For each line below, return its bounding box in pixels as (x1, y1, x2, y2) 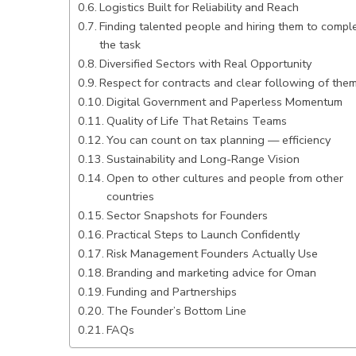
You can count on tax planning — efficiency (106, 131, 331, 148)
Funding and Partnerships (106, 283, 237, 300)
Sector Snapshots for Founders (106, 207, 268, 223)
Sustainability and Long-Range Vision (106, 150, 300, 167)
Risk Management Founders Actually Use (106, 245, 318, 261)
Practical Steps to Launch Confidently (106, 226, 300, 242)
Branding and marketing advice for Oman (106, 264, 316, 281)
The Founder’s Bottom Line (106, 302, 246, 319)
